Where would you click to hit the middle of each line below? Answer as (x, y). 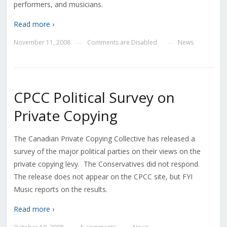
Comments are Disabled (122, 43)
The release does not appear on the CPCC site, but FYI (103, 177)
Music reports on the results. (60, 190)
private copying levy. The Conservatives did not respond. (107, 164)
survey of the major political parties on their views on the (107, 152)
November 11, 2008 (42, 43)
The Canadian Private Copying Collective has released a (104, 139)
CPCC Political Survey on (94, 98)
